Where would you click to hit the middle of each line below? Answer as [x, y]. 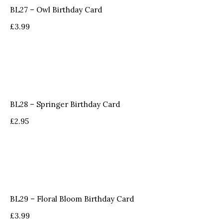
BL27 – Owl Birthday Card [56, 10]
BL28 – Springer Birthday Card [65, 105]
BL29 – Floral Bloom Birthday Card [72, 199]
